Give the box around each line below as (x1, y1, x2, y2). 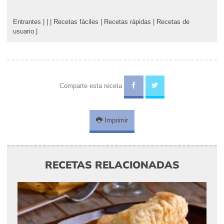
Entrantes (13, 17, 41, 25)
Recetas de (156, 17, 189, 25)
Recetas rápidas (104, 17, 151, 25)
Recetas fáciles (53, 17, 98, 25)
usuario (13, 27, 34, 35)
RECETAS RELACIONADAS (44, 157, 179, 171)
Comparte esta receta (59, 81, 124, 89)
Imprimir (102, 116, 128, 124)
